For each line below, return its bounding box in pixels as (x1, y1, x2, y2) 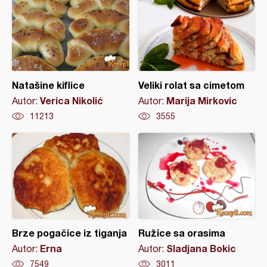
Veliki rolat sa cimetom (138, 79, 244, 91)
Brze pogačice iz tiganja (12, 227, 127, 239)
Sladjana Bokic (166, 243, 236, 254)
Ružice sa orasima (138, 227, 225, 239)
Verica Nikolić (40, 95, 103, 107)
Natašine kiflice (12, 79, 85, 91)
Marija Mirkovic (166, 95, 237, 107)
